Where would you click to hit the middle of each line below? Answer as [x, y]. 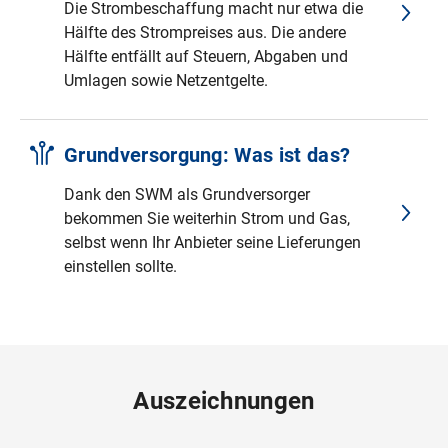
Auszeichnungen [224, 401]
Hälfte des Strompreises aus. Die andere [205, 33]
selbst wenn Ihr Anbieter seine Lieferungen [212, 243]
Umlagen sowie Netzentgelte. [166, 81]
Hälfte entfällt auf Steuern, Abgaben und [206, 57]
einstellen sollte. [120, 267]
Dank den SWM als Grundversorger [187, 195]
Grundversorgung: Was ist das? [207, 155]
